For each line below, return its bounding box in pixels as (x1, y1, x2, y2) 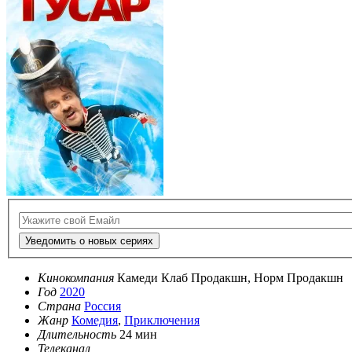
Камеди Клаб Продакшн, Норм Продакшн (117, 271, 343, 285)
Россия (84, 299, 121, 313)
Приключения (124, 313, 200, 328)
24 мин (119, 328, 157, 342)
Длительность (38, 328, 116, 342)
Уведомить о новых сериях (25, 235, 153, 247)
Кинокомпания (38, 271, 114, 285)
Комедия (71, 313, 118, 328)
